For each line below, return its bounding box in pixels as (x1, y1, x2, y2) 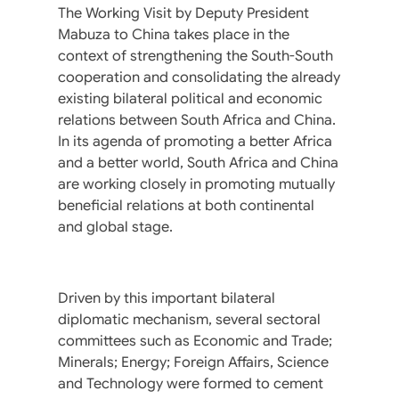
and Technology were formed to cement (58, 374, 323, 393)
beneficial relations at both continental (58, 196, 314, 215)
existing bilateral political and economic (58, 89, 322, 108)
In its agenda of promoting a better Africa (58, 132, 332, 151)
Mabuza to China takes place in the (58, 25, 289, 44)
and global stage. (58, 217, 173, 236)
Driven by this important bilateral (58, 289, 275, 307)
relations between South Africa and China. (58, 110, 336, 129)
